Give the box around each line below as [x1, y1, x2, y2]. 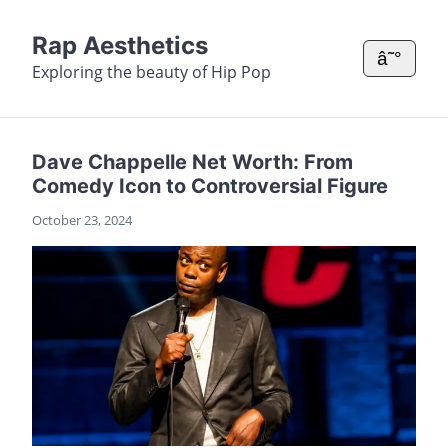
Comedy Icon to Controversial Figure [32, 174, 388, 198]
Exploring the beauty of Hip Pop [32, 61, 271, 83]
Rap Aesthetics [32, 31, 208, 60]
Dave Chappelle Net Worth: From [32, 150, 353, 174]
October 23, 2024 [32, 211, 132, 229]
